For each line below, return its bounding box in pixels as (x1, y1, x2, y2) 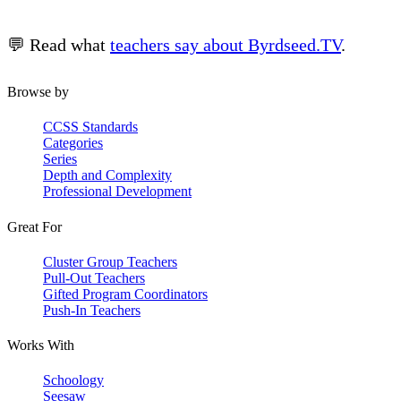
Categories (43, 135, 103, 151)
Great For (7, 218, 62, 235)
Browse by (7, 84, 69, 100)
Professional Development (43, 183, 192, 200)
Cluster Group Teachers (43, 253, 177, 269)
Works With (7, 337, 74, 354)
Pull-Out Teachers (43, 269, 145, 286)
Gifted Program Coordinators (43, 286, 208, 302)
